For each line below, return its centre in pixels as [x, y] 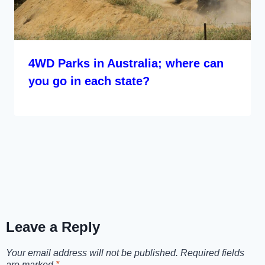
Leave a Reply [53, 227]
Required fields [213, 253]
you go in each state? [89, 81]
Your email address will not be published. [92, 253]
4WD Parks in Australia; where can [126, 64]
